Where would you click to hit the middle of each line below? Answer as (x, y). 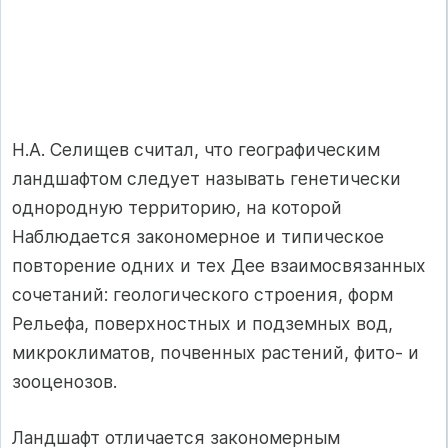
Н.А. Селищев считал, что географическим (196, 150)
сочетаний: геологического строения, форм (202, 295)
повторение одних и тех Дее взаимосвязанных (219, 266)
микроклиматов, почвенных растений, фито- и (215, 353)
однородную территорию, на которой (177, 208)
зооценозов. (64, 382)
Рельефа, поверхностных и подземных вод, (202, 324)
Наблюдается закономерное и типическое (198, 237)
